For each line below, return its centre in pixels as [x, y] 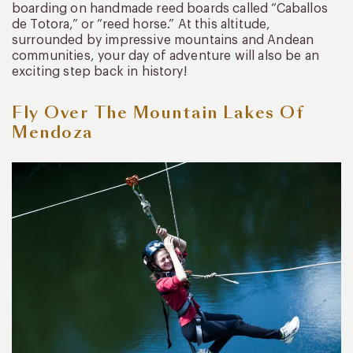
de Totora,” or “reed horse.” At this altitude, [141, 25]
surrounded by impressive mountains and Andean [163, 41]
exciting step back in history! [99, 72]
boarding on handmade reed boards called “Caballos [170, 9]
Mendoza [53, 133]
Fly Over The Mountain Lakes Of [158, 113]
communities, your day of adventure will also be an [166, 56]
